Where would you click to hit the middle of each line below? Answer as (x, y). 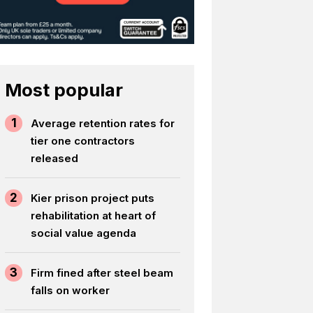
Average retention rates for (103, 123)
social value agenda (84, 233)
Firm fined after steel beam (102, 272)
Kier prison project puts (93, 198)
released (55, 158)
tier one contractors (83, 140)
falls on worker (71, 290)
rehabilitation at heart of (94, 215)
